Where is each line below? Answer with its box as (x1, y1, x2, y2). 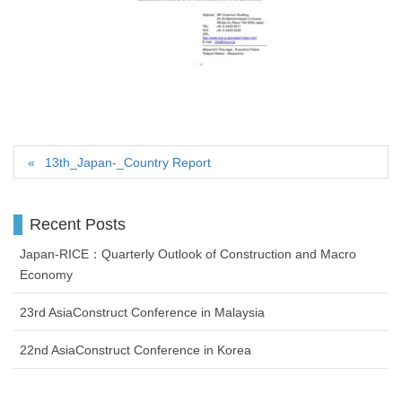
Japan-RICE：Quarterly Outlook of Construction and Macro (20, 246, 356, 261)
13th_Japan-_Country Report (45, 154, 212, 170)
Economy (20, 267, 73, 282)
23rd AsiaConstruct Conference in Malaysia (20, 304, 265, 319)
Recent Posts (30, 214, 126, 233)
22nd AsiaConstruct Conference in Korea (20, 342, 251, 357)
